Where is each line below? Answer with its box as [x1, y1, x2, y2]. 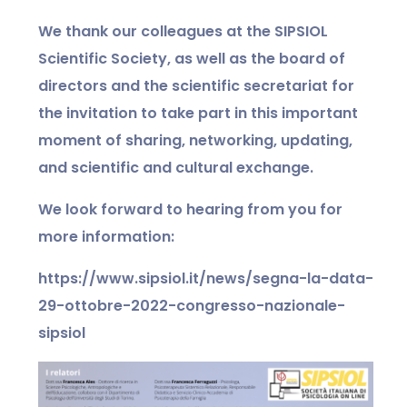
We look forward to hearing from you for [38, 198, 342, 220]
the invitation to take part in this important [38, 102, 358, 124]
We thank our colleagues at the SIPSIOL [38, 20, 328, 42]
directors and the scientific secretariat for [38, 74, 354, 96]
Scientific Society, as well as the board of [38, 47, 345, 69]
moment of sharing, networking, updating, [38, 129, 352, 151]
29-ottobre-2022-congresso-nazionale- [38, 294, 345, 316]
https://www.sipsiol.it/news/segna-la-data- [38, 267, 373, 289]
